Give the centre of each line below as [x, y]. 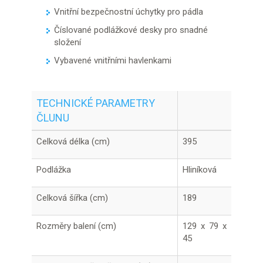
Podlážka [54, 170]
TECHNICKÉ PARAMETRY [96, 103]
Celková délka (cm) [73, 141]
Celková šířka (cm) [72, 198]
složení [68, 42]
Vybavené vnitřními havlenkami [113, 60]
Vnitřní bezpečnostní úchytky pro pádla [129, 12]
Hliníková [200, 170]
